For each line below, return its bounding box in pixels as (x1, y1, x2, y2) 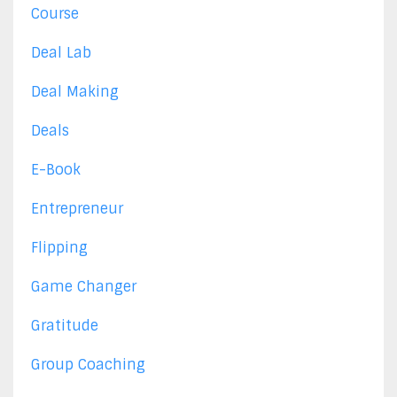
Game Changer (31, 276, 136, 296)
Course (31, 4, 79, 23)
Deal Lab (31, 43, 91, 62)
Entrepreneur (31, 198, 123, 218)
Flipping (31, 237, 88, 257)
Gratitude (31, 315, 98, 335)
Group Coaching (31, 354, 145, 374)
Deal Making (31, 82, 119, 101)
